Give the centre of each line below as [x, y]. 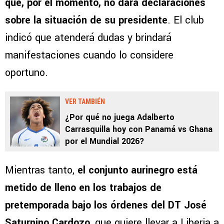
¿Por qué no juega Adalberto [120, 117]
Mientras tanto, [40, 170]
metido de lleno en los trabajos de [83, 188]
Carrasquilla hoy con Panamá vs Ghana [139, 129]
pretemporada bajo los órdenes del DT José [106, 205]
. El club [186, 20]
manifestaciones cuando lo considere [89, 55]
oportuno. [26, 73]
